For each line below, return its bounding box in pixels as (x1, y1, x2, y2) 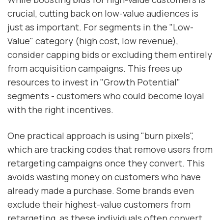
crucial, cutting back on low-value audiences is (7, 7, 198, 20)
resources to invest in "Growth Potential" (7, 76, 180, 88)
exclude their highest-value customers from (7, 198, 191, 211)
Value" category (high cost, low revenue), (7, 35, 178, 47)
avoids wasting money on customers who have (7, 171, 201, 183)
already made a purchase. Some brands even (7, 185, 194, 197)
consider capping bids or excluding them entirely (7, 49, 212, 61)
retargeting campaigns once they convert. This (7, 157, 205, 169)
